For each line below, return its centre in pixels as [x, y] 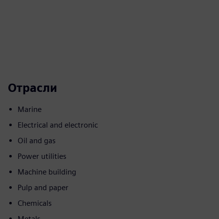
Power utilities [42, 156]
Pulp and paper [43, 187]
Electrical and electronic [58, 125]
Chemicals [35, 203]
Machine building [47, 172]
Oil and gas [37, 141]
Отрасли [33, 88]
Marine [30, 109]
